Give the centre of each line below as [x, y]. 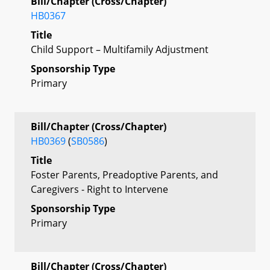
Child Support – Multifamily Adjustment [120, 49]
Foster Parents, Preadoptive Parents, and [124, 174]
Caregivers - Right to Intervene [99, 189]
